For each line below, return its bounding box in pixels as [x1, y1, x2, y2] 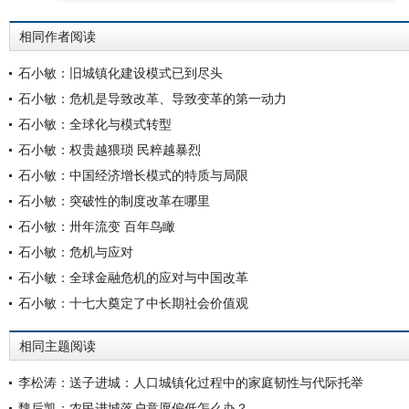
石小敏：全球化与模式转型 [18, 115, 172, 132]
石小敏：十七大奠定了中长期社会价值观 [18, 294, 248, 311]
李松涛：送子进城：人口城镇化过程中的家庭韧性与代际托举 [18, 373, 363, 391]
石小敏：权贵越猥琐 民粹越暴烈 [18, 141, 201, 158]
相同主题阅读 [19, 339, 96, 353]
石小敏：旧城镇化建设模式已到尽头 [18, 64, 223, 81]
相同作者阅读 [19, 29, 96, 44]
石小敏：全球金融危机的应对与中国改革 [18, 268, 248, 286]
